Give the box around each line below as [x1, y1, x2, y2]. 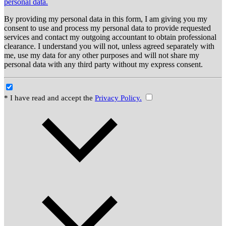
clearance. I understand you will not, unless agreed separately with [4, 41, 214, 50]
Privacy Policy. [95, 93, 142, 102]
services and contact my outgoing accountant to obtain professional [4, 32, 216, 41]
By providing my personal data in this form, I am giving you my [4, 14, 207, 23]
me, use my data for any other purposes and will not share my [4, 50, 199, 60]
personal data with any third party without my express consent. [4, 60, 203, 69]
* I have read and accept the [4, 93, 95, 102]
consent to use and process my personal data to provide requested [4, 23, 211, 32]
